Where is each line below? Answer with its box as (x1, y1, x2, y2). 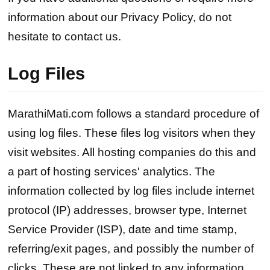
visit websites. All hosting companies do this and (8, 146, 257, 159)
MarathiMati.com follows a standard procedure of (8, 107, 260, 121)
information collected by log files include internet (8, 184, 255, 198)
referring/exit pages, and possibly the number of (8, 242, 254, 256)
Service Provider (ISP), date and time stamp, (8, 223, 237, 236)
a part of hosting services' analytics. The (8, 165, 216, 178)
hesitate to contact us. (8, 30, 122, 43)
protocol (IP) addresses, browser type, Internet (8, 204, 247, 217)
